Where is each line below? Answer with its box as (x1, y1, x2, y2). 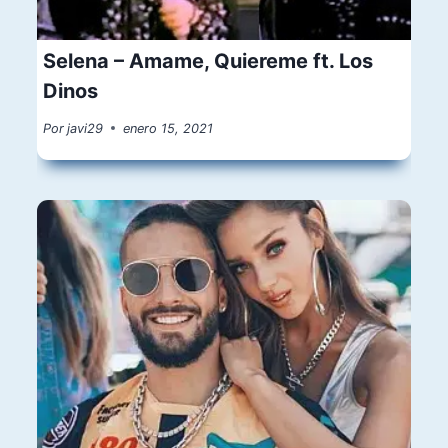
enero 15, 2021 (123, 120, 214, 136)
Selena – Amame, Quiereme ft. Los (43, 48, 374, 73)
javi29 (67, 120, 104, 136)
